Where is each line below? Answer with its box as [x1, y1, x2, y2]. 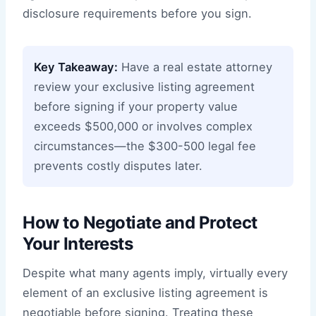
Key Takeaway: [34, 59, 118, 74]
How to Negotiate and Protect [23, 212, 257, 233]
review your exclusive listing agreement [34, 79, 255, 94]
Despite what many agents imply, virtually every [23, 265, 288, 280]
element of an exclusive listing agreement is [23, 285, 268, 300]
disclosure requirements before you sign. [23, 6, 252, 20]
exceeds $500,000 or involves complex [34, 119, 253, 133]
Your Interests [23, 233, 133, 254]
